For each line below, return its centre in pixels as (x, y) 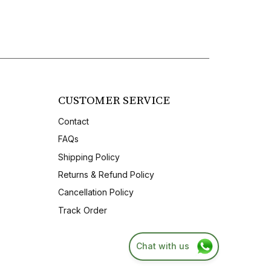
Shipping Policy (89, 157)
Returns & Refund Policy (106, 174)
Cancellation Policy (96, 192)
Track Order (82, 210)
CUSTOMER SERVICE (114, 100)
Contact (73, 121)
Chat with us (163, 246)
